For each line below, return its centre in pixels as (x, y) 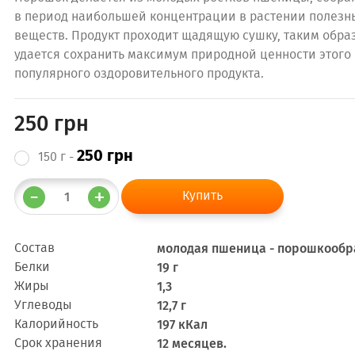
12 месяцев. (192, 344)
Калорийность (56, 324)
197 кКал (182, 324)
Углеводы (43, 305)
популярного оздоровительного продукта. (139, 74)
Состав (34, 248)
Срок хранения (58, 344)
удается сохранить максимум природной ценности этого (183, 55)
